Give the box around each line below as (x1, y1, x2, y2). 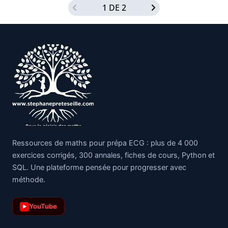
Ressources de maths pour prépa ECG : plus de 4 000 (12, 138, 198, 148)
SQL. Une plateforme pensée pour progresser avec (12, 163, 186, 172)
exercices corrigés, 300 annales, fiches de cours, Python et (12, 151, 215, 160)
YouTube (29, 202, 57, 210)
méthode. (12, 175, 45, 184)
